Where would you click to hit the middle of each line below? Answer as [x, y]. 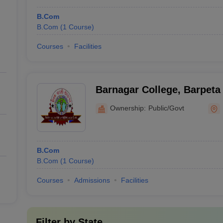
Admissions [92, 180]
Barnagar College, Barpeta [158, 90]
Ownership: [128, 108]
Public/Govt [166, 108]
